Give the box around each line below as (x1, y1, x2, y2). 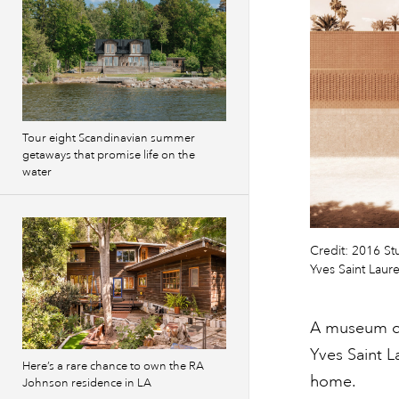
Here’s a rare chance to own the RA (22, 359, 204, 373)
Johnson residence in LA (22, 376, 151, 390)
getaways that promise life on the (22, 148, 195, 162)
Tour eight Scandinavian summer (22, 131, 195, 145)
